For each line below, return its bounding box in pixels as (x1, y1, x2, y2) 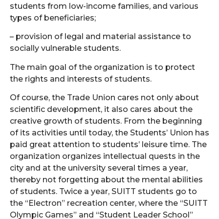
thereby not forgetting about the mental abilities (10, 175, 203, 185)
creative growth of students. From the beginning (10, 116, 202, 126)
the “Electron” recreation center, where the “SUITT (10, 198, 208, 208)
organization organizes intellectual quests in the (10, 152, 200, 161)
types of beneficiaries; (10, 13, 96, 22)
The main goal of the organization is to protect (10, 62, 195, 72)
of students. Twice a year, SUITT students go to (10, 187, 197, 197)
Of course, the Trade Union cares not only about (10, 93, 199, 103)
